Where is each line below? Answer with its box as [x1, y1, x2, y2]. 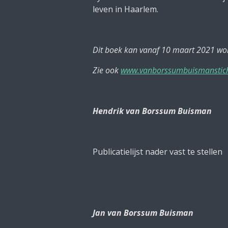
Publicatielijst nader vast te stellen [93, 146, 222, 157]
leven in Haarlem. [93, 4, 158, 15]
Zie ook [93, 65, 121, 76]
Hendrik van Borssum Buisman [93, 105, 212, 117]
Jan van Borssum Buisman [93, 207, 193, 218]
